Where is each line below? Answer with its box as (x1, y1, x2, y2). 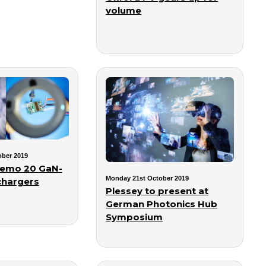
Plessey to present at (106, 185, 209, 197)
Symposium (106, 211, 163, 223)
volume (106, 4, 142, 16)
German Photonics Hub (106, 198, 218, 210)
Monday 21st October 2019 (106, 175, 189, 182)
